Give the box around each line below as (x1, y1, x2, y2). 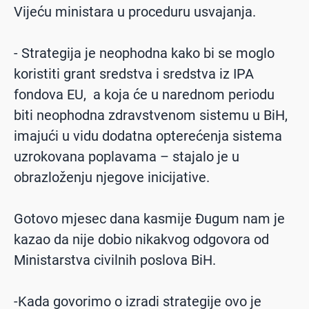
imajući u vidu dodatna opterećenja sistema (14, 128, 282, 145)
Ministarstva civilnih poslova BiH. (14, 252, 216, 269)
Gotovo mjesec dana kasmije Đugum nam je (14, 210, 285, 228)
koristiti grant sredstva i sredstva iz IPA (14, 66, 254, 83)
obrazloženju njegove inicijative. (14, 169, 210, 186)
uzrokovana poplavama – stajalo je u (14, 148, 239, 166)
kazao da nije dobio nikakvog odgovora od (14, 231, 269, 248)
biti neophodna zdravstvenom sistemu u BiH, (14, 107, 288, 124)
